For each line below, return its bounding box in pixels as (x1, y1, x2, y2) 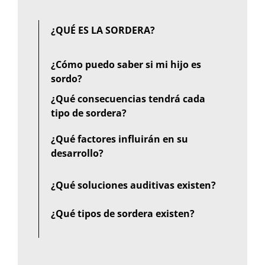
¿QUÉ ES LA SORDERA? (51, 23, 155, 37)
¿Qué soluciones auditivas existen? (51, 178, 216, 192)
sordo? (51, 72, 82, 85)
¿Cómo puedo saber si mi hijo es (51, 57, 201, 71)
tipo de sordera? (51, 106, 127, 119)
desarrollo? (51, 146, 104, 160)
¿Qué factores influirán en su (51, 132, 188, 146)
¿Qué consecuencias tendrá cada (51, 92, 205, 105)
